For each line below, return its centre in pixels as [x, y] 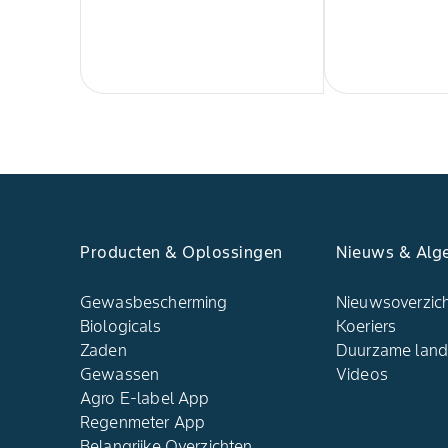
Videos [362, 374]
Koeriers [366, 326]
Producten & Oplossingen [181, 252]
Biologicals [120, 326]
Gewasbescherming [154, 302]
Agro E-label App [145, 398]
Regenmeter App [143, 422]
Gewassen [120, 374]
